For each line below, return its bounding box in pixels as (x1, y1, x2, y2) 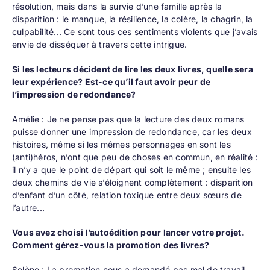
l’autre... (11, 202, 45, 213)
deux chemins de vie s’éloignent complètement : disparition (11, 177, 253, 188)
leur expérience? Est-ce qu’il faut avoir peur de (11, 77, 211, 87)
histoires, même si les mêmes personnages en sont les (11, 139, 231, 150)
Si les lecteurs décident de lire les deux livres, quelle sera (11, 64, 253, 75)
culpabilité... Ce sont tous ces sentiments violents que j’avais (11, 27, 258, 37)
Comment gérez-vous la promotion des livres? (11, 240, 209, 251)
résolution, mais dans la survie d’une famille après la (11, 1, 222, 12)
